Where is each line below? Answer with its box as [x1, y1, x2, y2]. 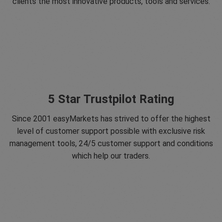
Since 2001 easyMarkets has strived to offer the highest [11, 114, 211, 123]
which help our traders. [72, 151, 150, 161]
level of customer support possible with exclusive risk [17, 126, 205, 136]
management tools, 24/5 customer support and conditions [9, 139, 213, 148]
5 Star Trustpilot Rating [48, 92, 174, 106]
